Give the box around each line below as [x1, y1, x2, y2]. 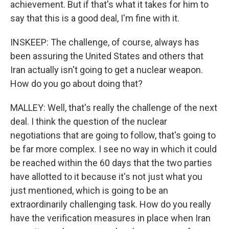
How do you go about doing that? [10, 78, 143, 89]
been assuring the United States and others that [10, 51, 203, 61]
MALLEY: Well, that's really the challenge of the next [10, 102, 217, 113]
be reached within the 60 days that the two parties [10, 157, 212, 168]
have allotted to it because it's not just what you [10, 171, 202, 182]
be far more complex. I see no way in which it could [10, 144, 217, 154]
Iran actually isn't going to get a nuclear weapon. [10, 64, 203, 75]
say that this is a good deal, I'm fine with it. [10, 13, 179, 24]
